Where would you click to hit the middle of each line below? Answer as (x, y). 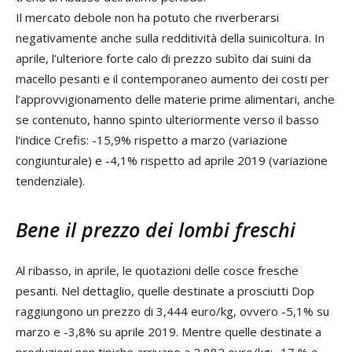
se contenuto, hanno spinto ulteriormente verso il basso (167, 119)
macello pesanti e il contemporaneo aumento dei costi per (172, 78)
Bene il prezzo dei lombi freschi (156, 229)
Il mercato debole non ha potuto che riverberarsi (147, 17)
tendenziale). (50, 180)
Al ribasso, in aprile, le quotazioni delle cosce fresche (157, 270)
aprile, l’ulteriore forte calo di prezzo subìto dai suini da (163, 58)
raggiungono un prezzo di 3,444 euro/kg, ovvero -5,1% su (172, 311)
